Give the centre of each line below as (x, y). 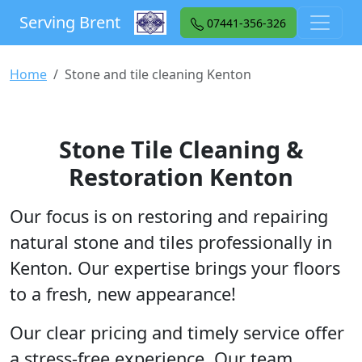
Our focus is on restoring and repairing (169, 216)
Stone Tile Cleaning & (181, 149)
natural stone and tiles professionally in (171, 242)
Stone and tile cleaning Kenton (158, 74)
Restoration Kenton (181, 177)
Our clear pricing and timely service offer (177, 333)
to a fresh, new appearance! (123, 294)
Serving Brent (70, 22)
